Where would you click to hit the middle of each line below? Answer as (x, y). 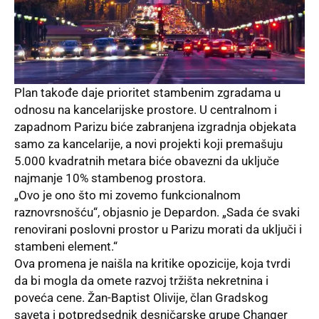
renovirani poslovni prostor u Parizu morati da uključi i (158, 230)
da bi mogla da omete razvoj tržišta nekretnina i (141, 281)
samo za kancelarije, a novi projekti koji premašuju (148, 144)
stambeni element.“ (66, 247)
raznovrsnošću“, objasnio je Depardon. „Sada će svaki (157, 213)
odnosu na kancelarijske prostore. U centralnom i (146, 110)
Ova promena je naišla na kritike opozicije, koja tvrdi (152, 264)
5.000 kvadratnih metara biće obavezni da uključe (147, 161)
